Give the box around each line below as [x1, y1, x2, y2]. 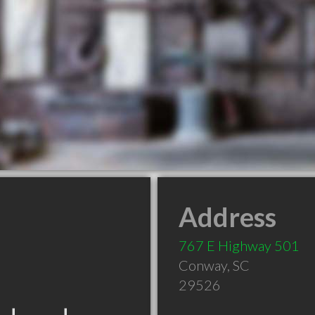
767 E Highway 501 [179, 237, 300, 254]
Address [179, 200, 276, 233]
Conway [179, 257, 227, 274]
